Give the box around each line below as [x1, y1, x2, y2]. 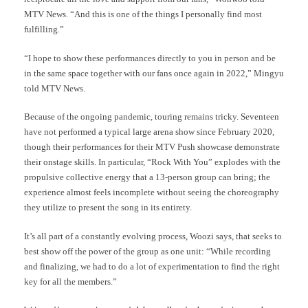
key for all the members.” [24, 276, 117, 287]
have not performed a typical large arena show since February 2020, [24, 126, 274, 137]
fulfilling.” [24, 24, 64, 35]
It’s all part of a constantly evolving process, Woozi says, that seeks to [24, 230, 282, 241]
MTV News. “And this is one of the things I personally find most [24, 9, 262, 20]
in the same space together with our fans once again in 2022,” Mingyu [24, 67, 284, 78]
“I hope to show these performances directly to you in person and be [24, 52, 276, 63]
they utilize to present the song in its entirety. [24, 202, 192, 213]
